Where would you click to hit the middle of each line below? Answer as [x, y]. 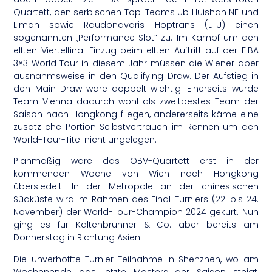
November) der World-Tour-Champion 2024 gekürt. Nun [136, 212]
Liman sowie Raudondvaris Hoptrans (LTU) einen [136, 25]
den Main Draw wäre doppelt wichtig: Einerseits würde [136, 88]
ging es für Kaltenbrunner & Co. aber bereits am [136, 225]
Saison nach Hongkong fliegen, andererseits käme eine [136, 114]
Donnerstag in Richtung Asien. [78, 238]
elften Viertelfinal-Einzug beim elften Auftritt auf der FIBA [136, 50]
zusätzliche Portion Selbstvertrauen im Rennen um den [136, 127]
